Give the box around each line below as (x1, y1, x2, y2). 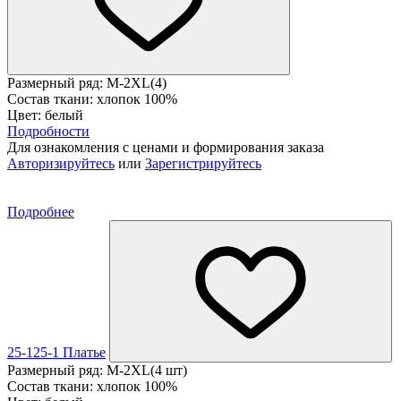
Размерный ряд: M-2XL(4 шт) (7, 362, 187, 378)
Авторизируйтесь (7, 155, 115, 171)
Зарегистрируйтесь (145, 155, 261, 171)
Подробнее (7, 203, 74, 219)
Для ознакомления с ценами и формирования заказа (7, 139, 324, 155)
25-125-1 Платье (7, 344, 106, 360)
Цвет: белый (7, 107, 83, 123)
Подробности (7, 123, 90, 139)
